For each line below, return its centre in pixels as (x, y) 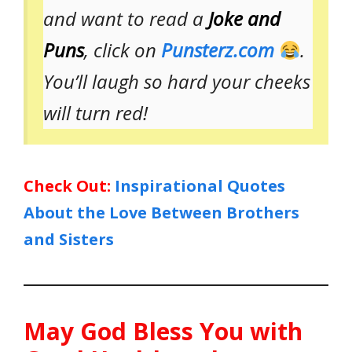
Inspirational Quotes (200, 186)
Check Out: (67, 186)
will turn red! (95, 113)
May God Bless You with (163, 332)
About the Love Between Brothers (161, 213)
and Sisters (69, 240)
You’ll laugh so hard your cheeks (177, 82)
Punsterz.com (218, 50)
